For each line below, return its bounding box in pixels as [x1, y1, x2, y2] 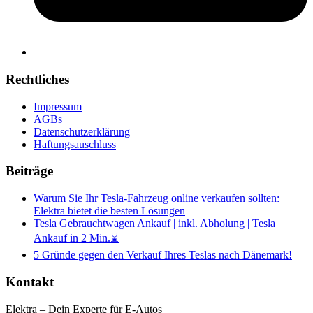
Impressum [34, 100, 82, 112]
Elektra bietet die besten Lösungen [34, 205, 185, 217]
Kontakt [6, 274, 54, 289]
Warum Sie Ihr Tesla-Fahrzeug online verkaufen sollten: [34, 192, 279, 205]
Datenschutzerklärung [34, 125, 130, 138]
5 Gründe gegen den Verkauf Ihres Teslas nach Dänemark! [34, 249, 292, 261]
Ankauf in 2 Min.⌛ [34, 232, 119, 245]
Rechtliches [6, 72, 69, 87]
